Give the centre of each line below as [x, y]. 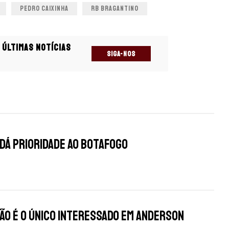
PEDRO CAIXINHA [44, 9]
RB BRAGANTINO [115, 9]
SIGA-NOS [121, 54]
